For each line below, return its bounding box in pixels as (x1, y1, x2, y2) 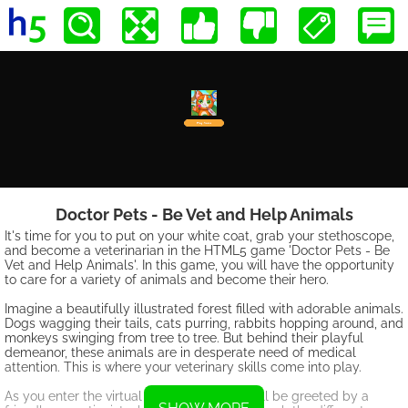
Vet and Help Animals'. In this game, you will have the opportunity (5, 258, 394, 272)
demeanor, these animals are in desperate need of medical (5, 345, 356, 360)
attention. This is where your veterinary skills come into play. (5, 360, 362, 374)
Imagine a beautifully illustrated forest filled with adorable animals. (5, 301, 403, 316)
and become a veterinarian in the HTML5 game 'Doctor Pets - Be (5, 243, 390, 258)
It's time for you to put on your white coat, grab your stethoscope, (5, 229, 394, 243)
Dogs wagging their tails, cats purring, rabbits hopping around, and (5, 316, 403, 331)
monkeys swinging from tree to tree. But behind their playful (5, 331, 363, 345)
